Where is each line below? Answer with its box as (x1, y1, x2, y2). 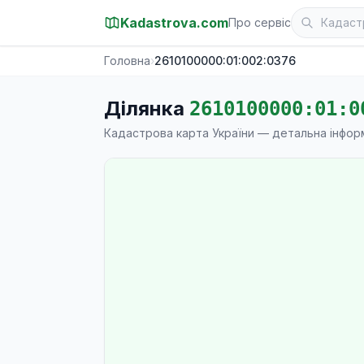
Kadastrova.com (120, 15, 228, 31)
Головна (104, 54, 150, 67)
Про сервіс (228, 15, 291, 29)
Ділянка (104, 97, 189, 120)
